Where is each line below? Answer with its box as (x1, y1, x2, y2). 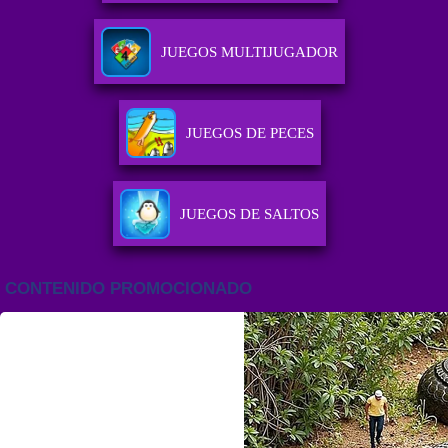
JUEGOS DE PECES (185, 125, 314, 142)
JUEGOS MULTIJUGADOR (161, 44, 339, 61)
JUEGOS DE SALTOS (180, 206, 320, 223)
